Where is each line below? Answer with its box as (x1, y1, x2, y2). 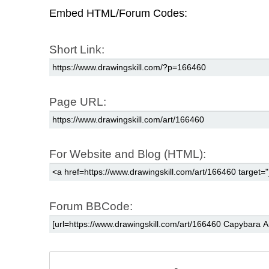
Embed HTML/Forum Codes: (49, 7, 187, 20)
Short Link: (49, 43, 104, 56)
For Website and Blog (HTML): (49, 148, 206, 161)
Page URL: (49, 95, 106, 109)
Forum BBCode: (49, 200, 133, 213)
